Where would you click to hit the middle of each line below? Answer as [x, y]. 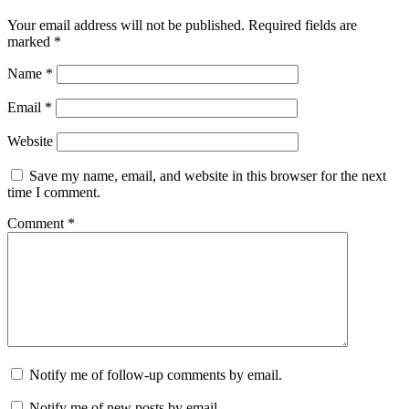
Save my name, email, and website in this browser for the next [208, 176]
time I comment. [54, 193]
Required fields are [303, 26]
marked [31, 42]
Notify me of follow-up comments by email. [156, 375]
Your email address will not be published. [126, 26]
